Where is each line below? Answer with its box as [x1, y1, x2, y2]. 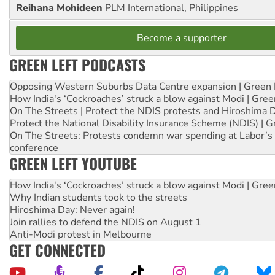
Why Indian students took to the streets [10, 191, 187, 205]
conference [10, 141, 58, 155]
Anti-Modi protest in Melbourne [10, 228, 152, 242]
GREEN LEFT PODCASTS [9, 53, 145, 76]
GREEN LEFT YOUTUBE [9, 152, 137, 175]
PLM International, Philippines [105, 1, 238, 15]
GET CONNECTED [9, 239, 106, 261]
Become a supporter [137, 31, 227, 45]
